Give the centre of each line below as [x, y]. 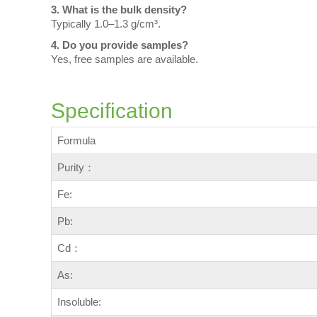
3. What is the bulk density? [119, 9]
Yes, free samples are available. [125, 59]
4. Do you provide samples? [120, 45]
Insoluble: [79, 301]
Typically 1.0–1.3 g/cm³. [106, 23]
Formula [76, 140]
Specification [112, 110]
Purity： [76, 167]
